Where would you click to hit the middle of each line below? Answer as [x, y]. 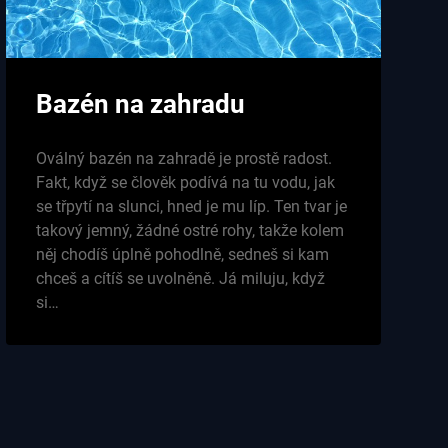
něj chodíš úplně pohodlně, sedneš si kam [182, 254]
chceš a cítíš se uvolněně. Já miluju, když [180, 278]
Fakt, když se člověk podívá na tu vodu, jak [185, 182]
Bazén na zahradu [140, 103]
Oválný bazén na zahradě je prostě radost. [183, 158]
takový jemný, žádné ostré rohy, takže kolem [189, 230]
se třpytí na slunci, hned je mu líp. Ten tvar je [191, 206]
